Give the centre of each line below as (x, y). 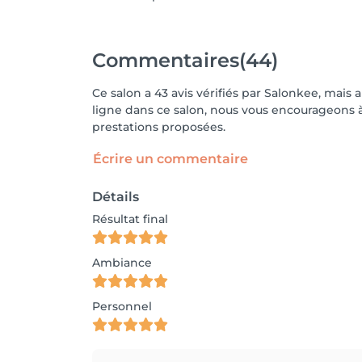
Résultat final (130, 219)
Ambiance (122, 263)
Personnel (122, 306)
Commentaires (166, 60)
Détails (116, 197)
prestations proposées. (159, 127)
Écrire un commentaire (170, 159)
